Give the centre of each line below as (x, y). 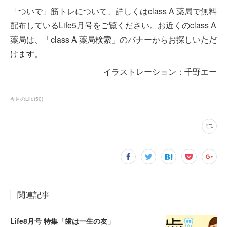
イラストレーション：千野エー (160, 71)
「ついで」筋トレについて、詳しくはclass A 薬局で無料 (113, 11)
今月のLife (22, 99)
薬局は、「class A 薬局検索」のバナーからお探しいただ (113, 39)
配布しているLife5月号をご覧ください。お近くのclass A (113, 25)
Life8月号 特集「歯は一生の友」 (62, 221)
